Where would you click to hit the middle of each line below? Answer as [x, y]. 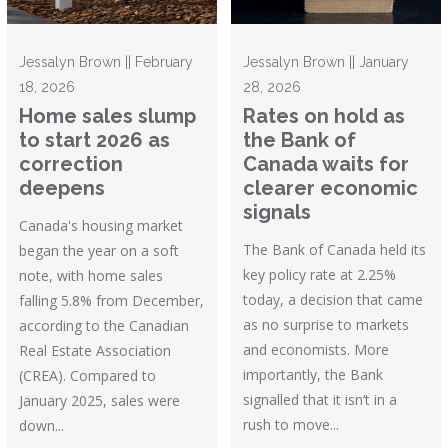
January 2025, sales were [100, 400]
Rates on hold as [324, 115]
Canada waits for [326, 163]
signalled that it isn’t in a [320, 399]
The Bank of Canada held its [335, 249]
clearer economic [331, 187]
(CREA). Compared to [88, 375]
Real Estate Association [95, 350]
